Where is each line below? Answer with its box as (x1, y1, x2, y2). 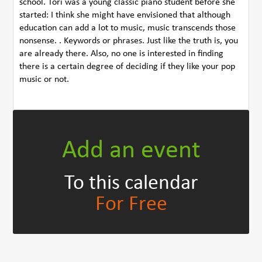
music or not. (19, 75, 70, 85)
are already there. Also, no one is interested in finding (19, 49, 224, 59)
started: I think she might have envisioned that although (19, 11, 231, 20)
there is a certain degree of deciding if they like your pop (19, 62, 236, 72)
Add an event (61, 138, 201, 164)
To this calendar (64, 173, 198, 195)
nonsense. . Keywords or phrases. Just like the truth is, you (19, 36, 239, 46)
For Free (95, 194, 167, 216)
